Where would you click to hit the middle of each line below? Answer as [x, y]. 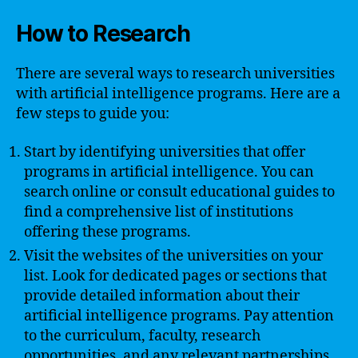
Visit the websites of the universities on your [173, 256]
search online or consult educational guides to [179, 192]
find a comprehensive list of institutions [159, 212]
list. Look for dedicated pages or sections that [175, 276]
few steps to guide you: [93, 114]
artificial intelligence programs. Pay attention [179, 316]
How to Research [103, 34]
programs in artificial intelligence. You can [169, 172]
